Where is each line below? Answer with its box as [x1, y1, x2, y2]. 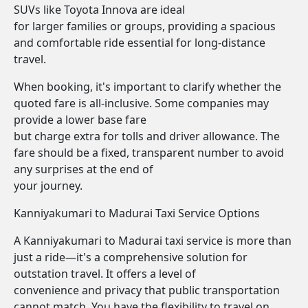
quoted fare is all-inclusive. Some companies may [14, 96, 269, 111]
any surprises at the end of [14, 162, 153, 177]
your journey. [14, 178, 82, 193]
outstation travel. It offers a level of [14, 266, 196, 281]
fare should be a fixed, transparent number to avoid [14, 145, 284, 160]
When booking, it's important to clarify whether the [14, 79, 281, 94]
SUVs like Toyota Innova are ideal [14, 2, 185, 17]
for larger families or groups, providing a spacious [14, 19, 276, 34]
